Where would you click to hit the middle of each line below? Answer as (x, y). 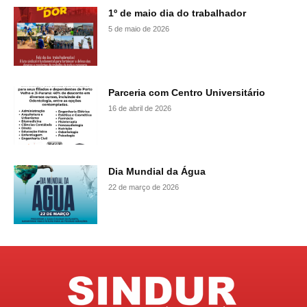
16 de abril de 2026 (140, 108)
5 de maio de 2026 (139, 29)
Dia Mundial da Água (157, 172)
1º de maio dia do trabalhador (177, 13)
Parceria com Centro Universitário (187, 92)
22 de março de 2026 (144, 187)
